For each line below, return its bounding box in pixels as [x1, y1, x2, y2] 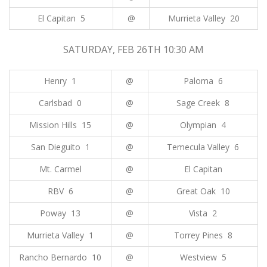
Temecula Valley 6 [167, 141, 239, 153]
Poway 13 [40, 207, 80, 219]
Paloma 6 [183, 75, 223, 86]
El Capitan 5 [37, 13, 85, 24]
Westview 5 [179, 252, 226, 263]
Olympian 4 [180, 119, 226, 131]
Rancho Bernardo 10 [19, 252, 101, 263]
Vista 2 [189, 207, 217, 219]
